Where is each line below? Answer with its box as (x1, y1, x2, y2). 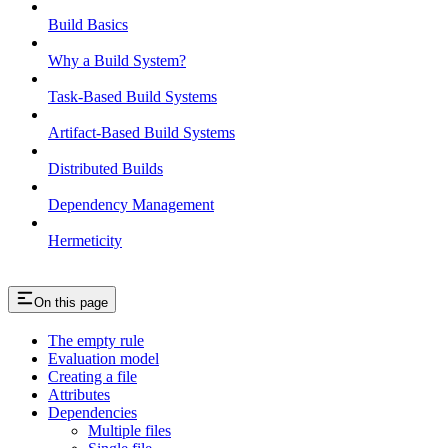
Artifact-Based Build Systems (48, 123, 235, 141)
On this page (34, 294, 108, 310)
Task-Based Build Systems (48, 87, 217, 105)
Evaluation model (48, 350, 159, 368)
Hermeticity (48, 231, 122, 249)
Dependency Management (48, 195, 214, 213)
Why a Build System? (48, 51, 186, 69)
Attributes (48, 386, 110, 404)
